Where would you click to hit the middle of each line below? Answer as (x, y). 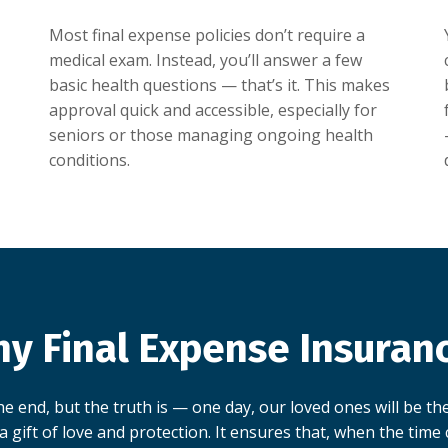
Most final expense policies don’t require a (207, 35)
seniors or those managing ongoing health (211, 135)
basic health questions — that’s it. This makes (219, 85)
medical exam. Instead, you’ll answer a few (205, 60)
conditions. (89, 160)
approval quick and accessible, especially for (213, 110)
